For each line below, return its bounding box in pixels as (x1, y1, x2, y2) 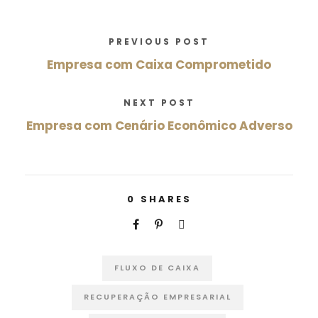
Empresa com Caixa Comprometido (47, 55, 271, 73)
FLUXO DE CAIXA (114, 261, 200, 273)
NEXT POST (123, 96, 195, 109)
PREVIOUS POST (109, 35, 209, 48)
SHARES (140, 192, 192, 206)
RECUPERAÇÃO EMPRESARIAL (83, 290, 231, 302)
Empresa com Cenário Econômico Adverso (26, 116, 292, 134)
